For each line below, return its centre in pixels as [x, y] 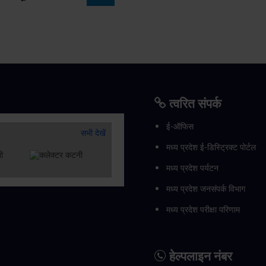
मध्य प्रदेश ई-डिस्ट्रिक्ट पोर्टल [211, 147]
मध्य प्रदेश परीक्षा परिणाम [203, 210]
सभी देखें [93, 133]
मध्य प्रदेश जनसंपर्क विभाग [205, 189]
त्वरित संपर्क [194, 104]
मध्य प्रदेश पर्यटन [192, 168]
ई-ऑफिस [180, 126]
